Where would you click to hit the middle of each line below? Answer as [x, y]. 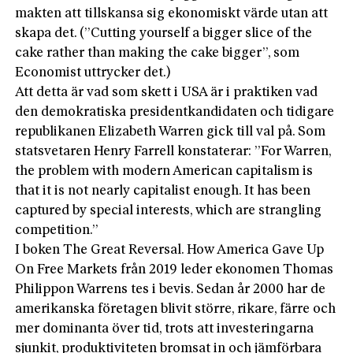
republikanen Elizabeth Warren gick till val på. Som [171, 132]
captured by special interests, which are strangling [169, 210]
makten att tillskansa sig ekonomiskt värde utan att [172, 13]
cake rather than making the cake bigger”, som [158, 53]
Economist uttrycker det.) [93, 72]
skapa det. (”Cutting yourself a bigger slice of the [164, 33]
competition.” [57, 230]
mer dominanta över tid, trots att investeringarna [165, 329]
